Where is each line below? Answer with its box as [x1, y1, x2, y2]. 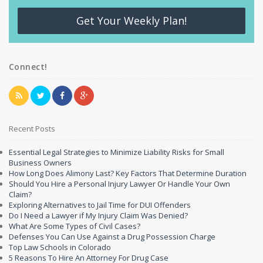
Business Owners [9, 157, 72, 168]
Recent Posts [9, 123, 55, 134]
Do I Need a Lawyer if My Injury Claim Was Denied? [9, 210, 188, 221]
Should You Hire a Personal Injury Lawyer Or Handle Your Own [9, 178, 230, 189]
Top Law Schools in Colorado [9, 242, 111, 252]
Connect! [9, 61, 48, 72]
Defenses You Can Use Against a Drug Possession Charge [9, 231, 215, 242]
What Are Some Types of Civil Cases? [9, 221, 140, 231]
